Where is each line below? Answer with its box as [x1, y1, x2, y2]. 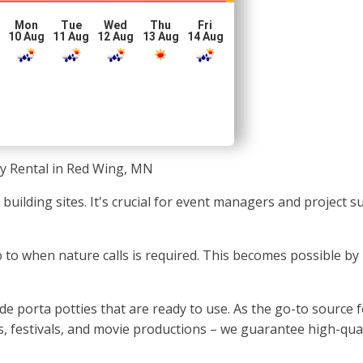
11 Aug [53, 30, 90, 43]
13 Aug [142, 30, 179, 43]
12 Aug [97, 30, 135, 43]
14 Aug [186, 30, 224, 43]
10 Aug [7, 30, 45, 43]
